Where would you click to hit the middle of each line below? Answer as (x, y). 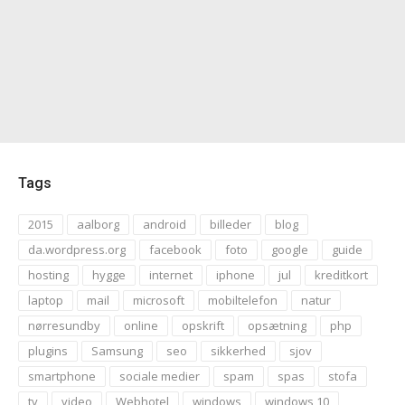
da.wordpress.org (77, 249)
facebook (175, 249)
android (165, 224)
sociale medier (160, 376)
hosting (48, 274)
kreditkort (341, 274)
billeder (231, 224)
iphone (235, 274)
